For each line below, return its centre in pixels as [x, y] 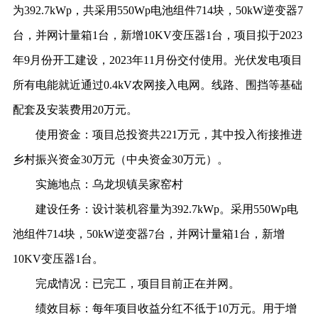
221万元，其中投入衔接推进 [231, 135]
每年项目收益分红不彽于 [154, 308]
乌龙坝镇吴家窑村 [137, 184]
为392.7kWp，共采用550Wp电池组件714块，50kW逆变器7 [158, 10]
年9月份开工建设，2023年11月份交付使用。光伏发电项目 [157, 60]
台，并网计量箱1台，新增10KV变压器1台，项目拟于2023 [157, 35]
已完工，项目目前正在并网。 [166, 284]
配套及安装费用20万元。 [75, 110]
